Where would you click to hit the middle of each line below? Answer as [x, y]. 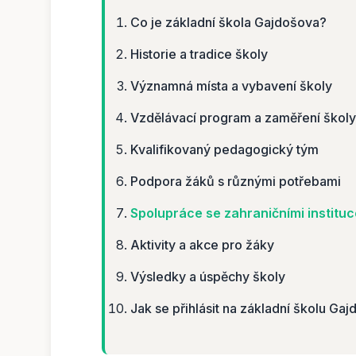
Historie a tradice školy [199, 54]
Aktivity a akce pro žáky [202, 244]
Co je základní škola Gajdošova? [228, 22]
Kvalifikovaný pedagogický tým [224, 149]
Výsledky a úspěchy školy [208, 276]
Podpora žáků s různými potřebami [236, 181]
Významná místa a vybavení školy [231, 85]
